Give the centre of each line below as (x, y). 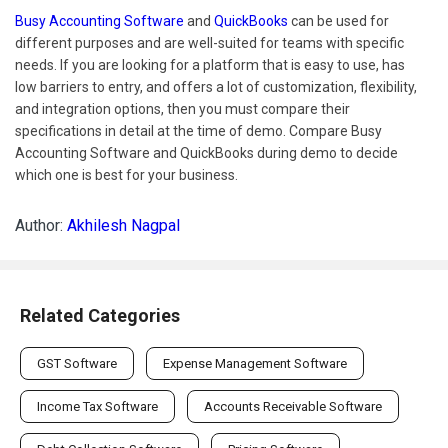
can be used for (338, 20)
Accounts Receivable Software (293, 406)
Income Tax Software (97, 406)
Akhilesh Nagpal (123, 225)
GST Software (77, 363)
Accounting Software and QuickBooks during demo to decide (206, 152)
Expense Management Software (255, 363)
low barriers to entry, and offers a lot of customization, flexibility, (216, 86)
